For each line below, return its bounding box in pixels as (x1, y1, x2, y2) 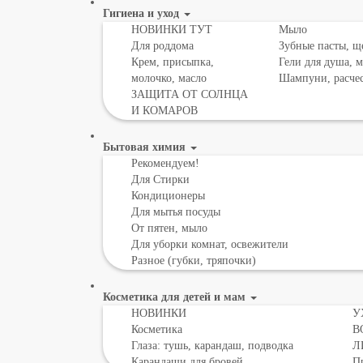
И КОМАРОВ (131, 105, 198, 117)
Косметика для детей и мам (103, 291, 249, 303)
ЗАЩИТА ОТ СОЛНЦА (131, 88, 248, 100)
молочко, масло (131, 72, 207, 84)
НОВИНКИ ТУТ (131, 23, 212, 36)
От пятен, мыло (131, 222, 207, 234)
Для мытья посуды (131, 206, 220, 218)
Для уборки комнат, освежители (131, 238, 288, 250)
